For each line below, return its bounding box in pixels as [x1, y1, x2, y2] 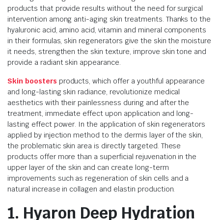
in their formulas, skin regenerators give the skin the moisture [7, 36, 212, 45]
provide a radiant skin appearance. [7, 58, 123, 67]
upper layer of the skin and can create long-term [7, 163, 169, 172]
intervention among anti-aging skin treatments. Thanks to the [7, 15, 211, 24]
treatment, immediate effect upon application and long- [7, 109, 194, 118]
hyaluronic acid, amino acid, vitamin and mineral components [7, 26, 207, 34]
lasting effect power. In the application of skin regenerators [7, 120, 206, 129]
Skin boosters [7, 77, 57, 85]
